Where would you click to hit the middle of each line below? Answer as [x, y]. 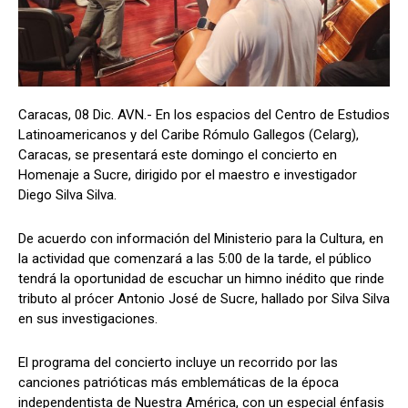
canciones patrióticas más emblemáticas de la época [178, 383]
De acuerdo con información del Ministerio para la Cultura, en [201, 239]
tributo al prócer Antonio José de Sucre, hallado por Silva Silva [204, 299]
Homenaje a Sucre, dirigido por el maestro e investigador [188, 175]
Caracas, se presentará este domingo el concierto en [178, 155]
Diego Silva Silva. [67, 195]
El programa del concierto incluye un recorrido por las [178, 363]
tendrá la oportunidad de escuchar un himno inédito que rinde [201, 279]
